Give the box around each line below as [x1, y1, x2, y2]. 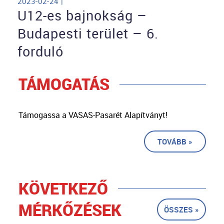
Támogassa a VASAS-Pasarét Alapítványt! [18, 109, 167, 121]
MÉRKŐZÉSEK [18, 199, 121, 221]
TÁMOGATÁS [18, 73, 109, 95]
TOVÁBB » [157, 136, 192, 147]
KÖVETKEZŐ [18, 177, 108, 199]
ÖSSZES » [163, 204, 199, 215]
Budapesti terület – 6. [17, 24, 158, 43]
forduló [17, 42, 63, 61]
